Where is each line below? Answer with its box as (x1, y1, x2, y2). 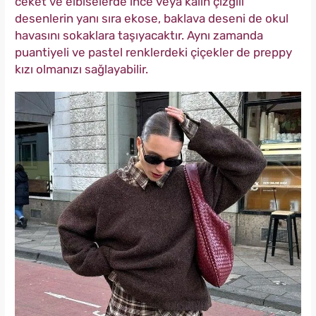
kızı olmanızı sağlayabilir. (15, 62, 148, 77)
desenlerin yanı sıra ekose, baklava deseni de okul (15, 11, 288, 26)
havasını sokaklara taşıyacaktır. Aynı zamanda (15, 28, 263, 43)
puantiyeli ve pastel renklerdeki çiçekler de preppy (15, 45, 292, 60)
